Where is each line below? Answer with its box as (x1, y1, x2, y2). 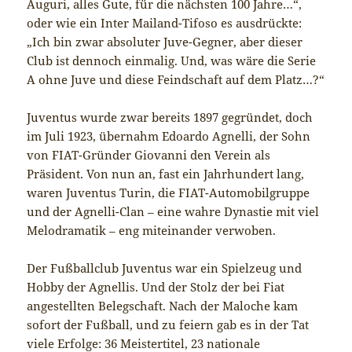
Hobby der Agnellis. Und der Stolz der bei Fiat (27, 279, 285, 295)
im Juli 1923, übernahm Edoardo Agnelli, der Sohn (27, 128, 311, 145)
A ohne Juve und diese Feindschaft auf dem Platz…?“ (27, 71, 325, 88)
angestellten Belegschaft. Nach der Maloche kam (27, 298, 299, 314)
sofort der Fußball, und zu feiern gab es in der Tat (27, 317, 310, 333)
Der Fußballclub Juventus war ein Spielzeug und (27, 260, 302, 277)
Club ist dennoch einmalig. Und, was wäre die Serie (27, 53, 317, 69)
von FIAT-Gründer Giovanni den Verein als (27, 147, 271, 163)
